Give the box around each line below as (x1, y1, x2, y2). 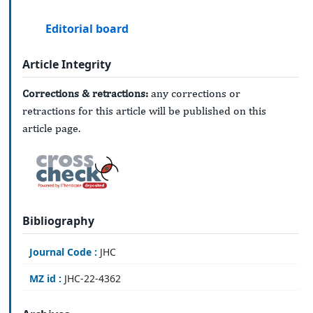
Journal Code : (29, 245, 97, 259)
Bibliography (22, 212, 94, 228)
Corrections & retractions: (22, 87, 148, 101)
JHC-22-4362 (61, 272, 121, 286)
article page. (22, 122, 80, 136)
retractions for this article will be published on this (22, 104, 266, 118)
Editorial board (45, 20, 129, 36)
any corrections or (148, 87, 240, 101)
